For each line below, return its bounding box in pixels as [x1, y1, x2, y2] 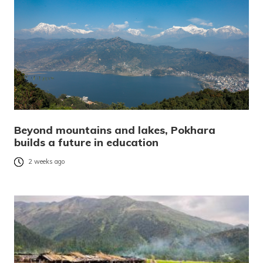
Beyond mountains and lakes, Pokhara [14, 123, 215, 137]
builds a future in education [14, 136, 159, 150]
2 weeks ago [28, 157, 65, 166]
